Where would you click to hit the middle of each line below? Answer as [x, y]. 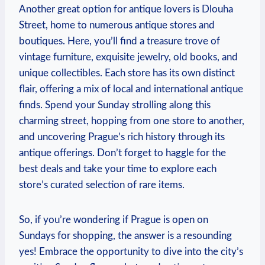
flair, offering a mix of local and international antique [131, 89]
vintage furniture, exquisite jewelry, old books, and [128, 57]
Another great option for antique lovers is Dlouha [126, 9]
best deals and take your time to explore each [118, 169]
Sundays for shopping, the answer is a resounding [125, 235]
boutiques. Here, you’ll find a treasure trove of [119, 41]
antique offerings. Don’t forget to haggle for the [122, 153]
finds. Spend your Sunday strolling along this [115, 105]
